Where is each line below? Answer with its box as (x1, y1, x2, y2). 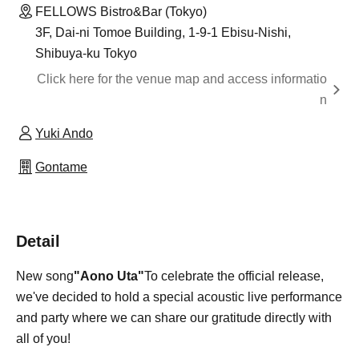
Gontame (35, 159, 87, 174)
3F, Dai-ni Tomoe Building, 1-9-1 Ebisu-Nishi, (35, 25, 291, 39)
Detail (16, 232, 60, 250)
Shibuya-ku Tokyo (35, 46, 137, 60)
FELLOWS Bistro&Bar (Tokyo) (35, 4, 207, 18)
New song (16, 268, 74, 283)
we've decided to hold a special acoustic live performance (16, 289, 342, 304)
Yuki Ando (35, 126, 93, 140)
